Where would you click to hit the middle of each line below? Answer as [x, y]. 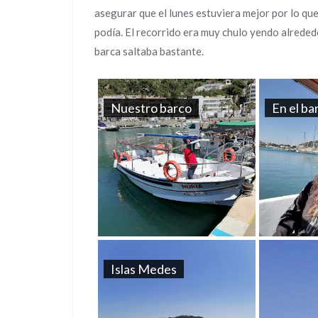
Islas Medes [144, 269]
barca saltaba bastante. [149, 51]
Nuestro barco [151, 108]
